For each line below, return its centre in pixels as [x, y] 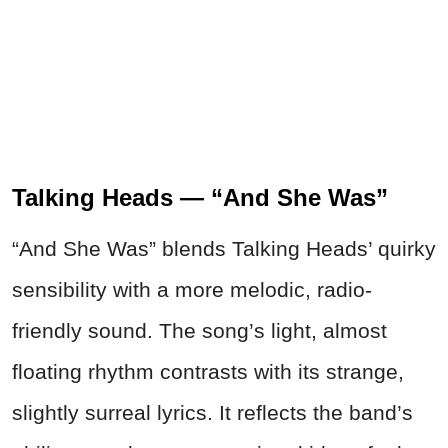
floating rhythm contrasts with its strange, [208, 371]
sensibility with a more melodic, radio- [192, 289]
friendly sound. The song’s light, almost [199, 330]
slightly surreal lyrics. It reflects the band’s [212, 412]
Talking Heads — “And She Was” [200, 197]
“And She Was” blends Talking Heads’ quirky [224, 248]
